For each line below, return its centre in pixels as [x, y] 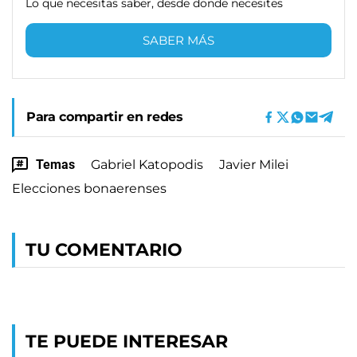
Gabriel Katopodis [147, 164]
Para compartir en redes [105, 116]
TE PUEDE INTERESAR [127, 341]
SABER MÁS [178, 40]
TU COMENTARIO [104, 249]
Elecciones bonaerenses [89, 188]
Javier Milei [254, 164]
